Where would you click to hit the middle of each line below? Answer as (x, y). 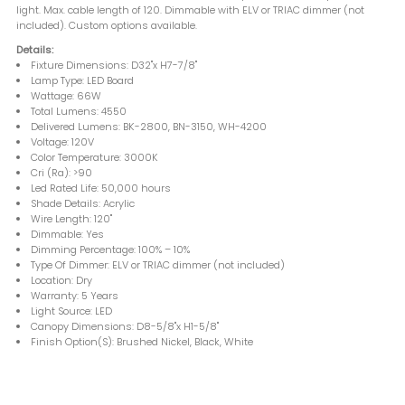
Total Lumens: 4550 (79, 111)
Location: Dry (62, 280)
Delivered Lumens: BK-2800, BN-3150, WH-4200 (149, 126)
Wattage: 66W (66, 95)
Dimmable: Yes (68, 234)
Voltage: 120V (63, 141)
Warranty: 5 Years (75, 295)
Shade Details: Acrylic (83, 203)
